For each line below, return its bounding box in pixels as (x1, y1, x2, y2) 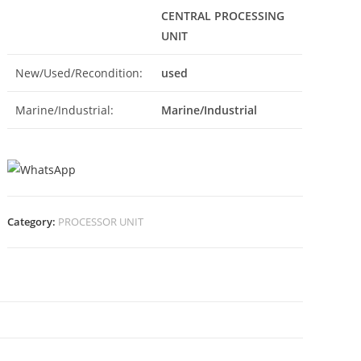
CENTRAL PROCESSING (161, 8, 285, 23)
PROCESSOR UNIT (58, 214, 144, 230)
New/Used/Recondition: (15, 65, 143, 81)
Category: (7, 214, 59, 230)
